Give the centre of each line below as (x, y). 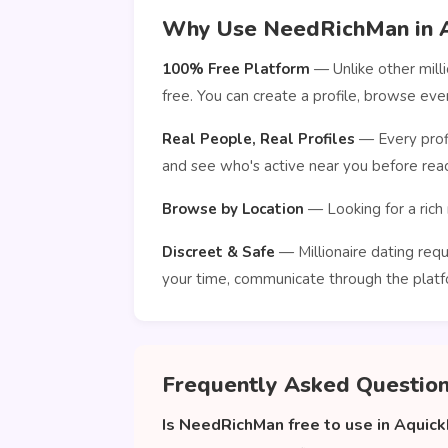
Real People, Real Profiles (258, 139)
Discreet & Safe (218, 252)
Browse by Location (233, 209)
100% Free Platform (236, 69)
